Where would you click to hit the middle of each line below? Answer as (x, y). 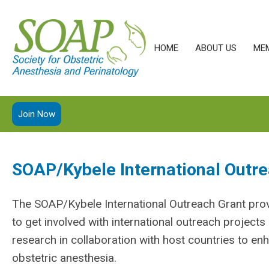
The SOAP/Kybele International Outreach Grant (130, 204)
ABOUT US (216, 48)
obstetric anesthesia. (64, 258)
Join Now (37, 114)
